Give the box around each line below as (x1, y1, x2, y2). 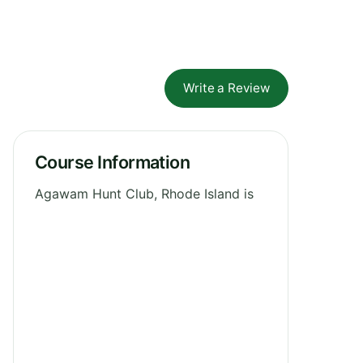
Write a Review (183, 79, 270, 96)
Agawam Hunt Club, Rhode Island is (35, 185, 254, 202)
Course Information (35, 151, 190, 173)
